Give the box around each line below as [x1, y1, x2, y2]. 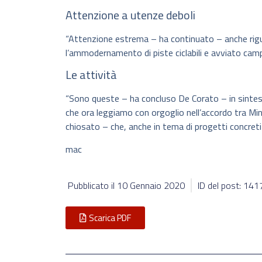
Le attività [65, 65, 117, 84]
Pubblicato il [68, 178, 117, 193]
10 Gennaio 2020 [117, 178, 185, 193]
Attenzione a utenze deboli [65, 5, 195, 24]
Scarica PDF [89, 211, 131, 225]
